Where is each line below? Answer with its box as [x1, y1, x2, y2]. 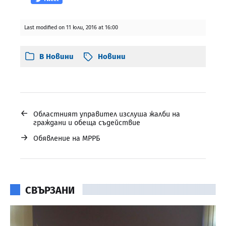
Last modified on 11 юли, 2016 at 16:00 [24, 24, 118, 31]
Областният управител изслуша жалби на [33, 109, 180, 119]
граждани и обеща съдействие [33, 118, 140, 127]
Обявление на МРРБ [33, 134, 100, 143]
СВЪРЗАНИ [25, 184, 75, 196]
